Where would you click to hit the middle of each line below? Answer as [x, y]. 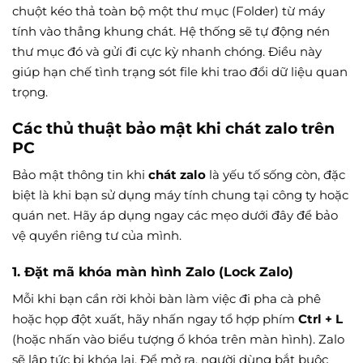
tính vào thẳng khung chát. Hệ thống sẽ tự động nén [171, 32]
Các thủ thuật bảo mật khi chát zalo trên [173, 128]
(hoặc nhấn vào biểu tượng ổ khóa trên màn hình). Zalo [178, 339]
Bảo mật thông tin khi [80, 175]
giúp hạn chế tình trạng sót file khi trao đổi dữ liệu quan [180, 72]
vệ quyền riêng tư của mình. [97, 236]
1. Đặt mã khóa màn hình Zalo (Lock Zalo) [153, 271]
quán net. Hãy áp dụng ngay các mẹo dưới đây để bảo [175, 216]
